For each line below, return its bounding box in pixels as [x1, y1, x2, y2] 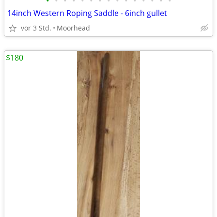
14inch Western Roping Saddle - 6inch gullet [7, 8, 167, 18]
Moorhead [57, 23, 90, 32]
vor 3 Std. [21, 23, 51, 32]
